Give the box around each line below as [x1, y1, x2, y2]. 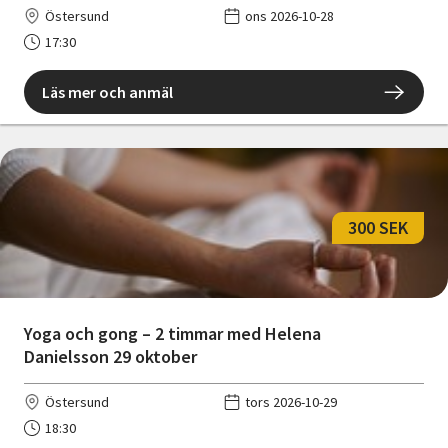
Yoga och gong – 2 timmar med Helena [24, 321, 321, 345]
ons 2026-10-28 [245, 6, 334, 25]
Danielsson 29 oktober [24, 344, 197, 368]
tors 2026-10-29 [245, 392, 337, 411]
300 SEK [348, 216, 408, 240]
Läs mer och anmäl [42, 81, 173, 102]
